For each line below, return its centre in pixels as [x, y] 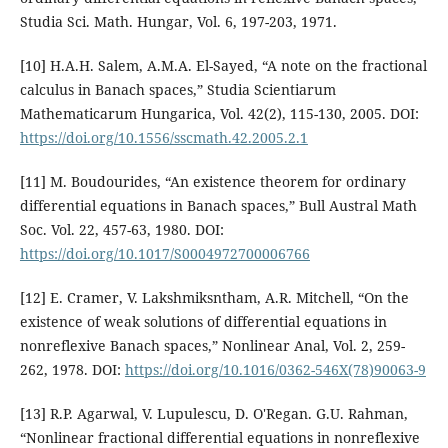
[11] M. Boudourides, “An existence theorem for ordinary [212, 181]
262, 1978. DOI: [72, 369]
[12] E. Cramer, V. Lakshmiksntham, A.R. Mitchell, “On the [214, 297]
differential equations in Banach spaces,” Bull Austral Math [218, 205]
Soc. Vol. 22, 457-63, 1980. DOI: [121, 229]
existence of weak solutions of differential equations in [203, 321]
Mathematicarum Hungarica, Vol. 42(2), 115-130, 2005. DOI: [219, 113]
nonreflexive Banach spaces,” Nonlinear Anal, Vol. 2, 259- [212, 345]
